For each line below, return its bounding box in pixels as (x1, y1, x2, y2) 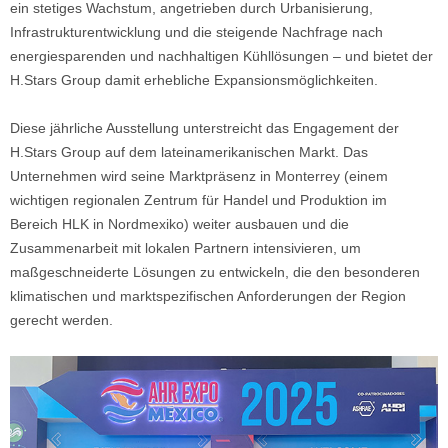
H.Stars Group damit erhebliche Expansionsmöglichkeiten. (10, 72, 378, 89)
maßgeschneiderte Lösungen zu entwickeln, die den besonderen (10, 264, 420, 281)
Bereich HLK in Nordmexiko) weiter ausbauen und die (10, 216, 349, 233)
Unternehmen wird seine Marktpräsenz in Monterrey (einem (10, 168, 388, 185)
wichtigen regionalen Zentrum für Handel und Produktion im (10, 192, 387, 209)
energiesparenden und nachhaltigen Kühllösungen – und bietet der (10, 48, 433, 65)
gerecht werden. (10, 312, 113, 329)
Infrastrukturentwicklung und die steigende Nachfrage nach (10, 24, 383, 41)
